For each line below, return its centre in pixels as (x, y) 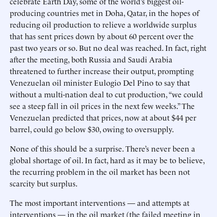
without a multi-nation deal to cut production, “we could (106, 94)
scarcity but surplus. (44, 183)
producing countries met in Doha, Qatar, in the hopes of (104, 13)
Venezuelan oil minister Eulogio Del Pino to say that (100, 82)
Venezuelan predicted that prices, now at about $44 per (103, 117)
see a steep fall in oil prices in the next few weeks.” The (102, 106)
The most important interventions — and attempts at (100, 202)
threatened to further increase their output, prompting (102, 71)
